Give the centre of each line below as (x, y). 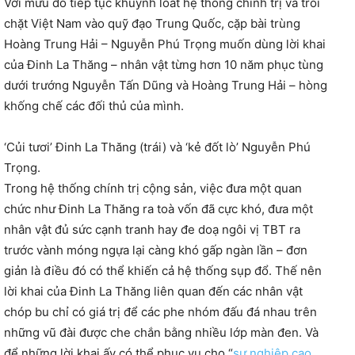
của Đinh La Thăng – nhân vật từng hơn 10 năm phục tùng (164, 65)
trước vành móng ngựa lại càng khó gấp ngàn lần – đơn (156, 250)
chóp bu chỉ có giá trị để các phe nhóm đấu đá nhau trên (160, 312)
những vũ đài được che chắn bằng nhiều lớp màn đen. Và (161, 333)
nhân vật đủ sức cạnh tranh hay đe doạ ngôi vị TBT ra (152, 230)
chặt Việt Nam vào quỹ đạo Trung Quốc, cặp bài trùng (152, 24)
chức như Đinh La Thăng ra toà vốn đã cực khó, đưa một (158, 209)
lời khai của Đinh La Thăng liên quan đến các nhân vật (153, 292)
